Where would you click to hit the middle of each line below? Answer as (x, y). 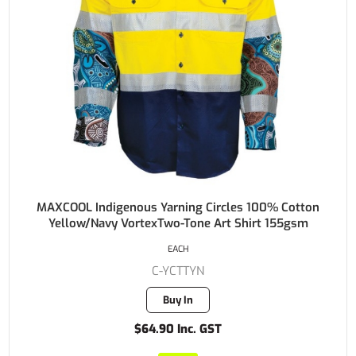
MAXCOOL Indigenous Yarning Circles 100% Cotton (178, 208)
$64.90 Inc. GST (178, 329)
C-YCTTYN (178, 271)
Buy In (178, 300)
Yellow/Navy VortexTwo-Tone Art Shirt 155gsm (178, 224)
